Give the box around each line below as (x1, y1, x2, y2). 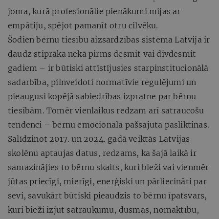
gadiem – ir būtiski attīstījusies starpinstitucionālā (8, 63, 209, 73)
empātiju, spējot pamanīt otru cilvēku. (8, 20, 158, 30)
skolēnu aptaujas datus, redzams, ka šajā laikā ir (8, 148, 197, 158)
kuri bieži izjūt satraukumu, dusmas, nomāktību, (8, 204, 199, 215)
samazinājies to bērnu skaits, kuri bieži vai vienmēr (8, 162, 209, 172)
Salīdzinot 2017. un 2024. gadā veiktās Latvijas (8, 133, 190, 144)
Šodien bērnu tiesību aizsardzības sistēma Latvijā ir (8, 34, 210, 44)
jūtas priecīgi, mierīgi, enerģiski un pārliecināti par (8, 176, 207, 186)
